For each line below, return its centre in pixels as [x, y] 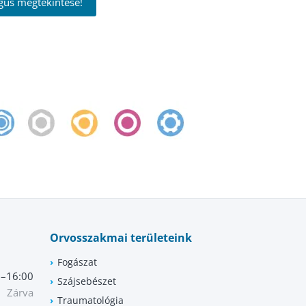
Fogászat [78, 262]
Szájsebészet [87, 281]
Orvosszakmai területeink [121, 238]
